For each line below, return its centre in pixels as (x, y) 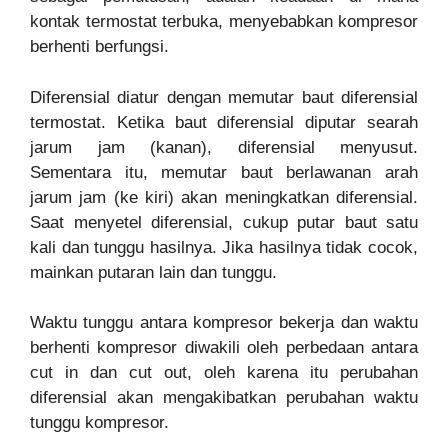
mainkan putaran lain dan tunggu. (153, 272)
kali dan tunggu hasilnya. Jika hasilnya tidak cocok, (224, 247)
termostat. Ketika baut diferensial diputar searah (224, 122)
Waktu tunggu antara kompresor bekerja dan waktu (224, 323)
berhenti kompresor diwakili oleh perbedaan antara (224, 348)
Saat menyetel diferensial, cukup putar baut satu (224, 222)
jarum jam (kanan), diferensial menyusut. (224, 147)
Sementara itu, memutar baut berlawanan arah (224, 172)
